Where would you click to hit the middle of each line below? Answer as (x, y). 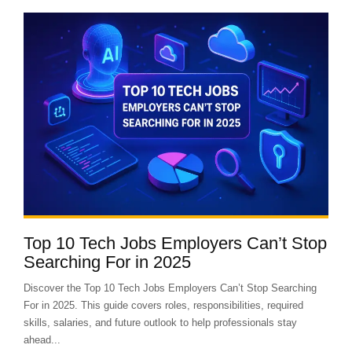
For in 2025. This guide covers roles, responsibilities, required (163, 306)
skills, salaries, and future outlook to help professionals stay (160, 323)
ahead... (42, 340)
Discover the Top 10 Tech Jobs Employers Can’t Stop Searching (170, 288)
